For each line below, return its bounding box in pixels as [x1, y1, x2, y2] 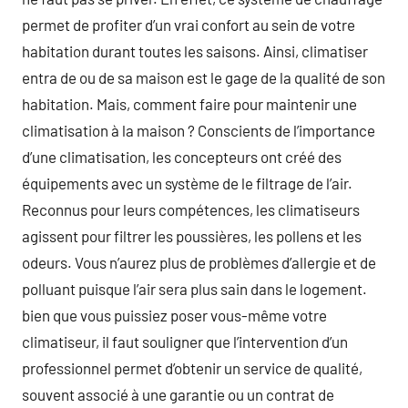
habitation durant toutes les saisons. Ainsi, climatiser [22, 42, 368, 60]
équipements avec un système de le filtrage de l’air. [22, 174, 352, 192]
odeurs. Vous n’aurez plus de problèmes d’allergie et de [22, 253, 376, 271]
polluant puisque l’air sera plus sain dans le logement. [22, 280, 367, 298]
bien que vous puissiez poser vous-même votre [22, 306, 327, 324]
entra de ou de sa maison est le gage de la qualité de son [22, 68, 385, 87]
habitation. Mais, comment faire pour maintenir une [22, 95, 357, 113]
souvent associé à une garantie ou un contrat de [22, 385, 334, 403]
